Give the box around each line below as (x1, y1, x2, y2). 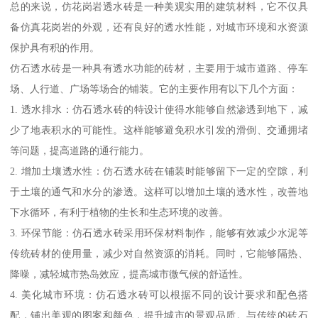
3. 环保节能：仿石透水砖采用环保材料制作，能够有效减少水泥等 (10, 226, 308, 238)
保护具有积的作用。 (10, 41, 100, 53)
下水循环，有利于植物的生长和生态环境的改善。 (10, 206, 229, 218)
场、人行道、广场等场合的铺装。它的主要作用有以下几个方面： (10, 82, 299, 94)
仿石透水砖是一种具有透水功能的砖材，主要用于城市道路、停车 (10, 62, 308, 74)
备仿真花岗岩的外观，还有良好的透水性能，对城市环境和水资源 (10, 21, 308, 33)
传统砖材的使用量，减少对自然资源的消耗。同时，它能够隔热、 (10, 247, 308, 259)
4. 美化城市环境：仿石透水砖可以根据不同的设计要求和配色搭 (10, 288, 308, 300)
